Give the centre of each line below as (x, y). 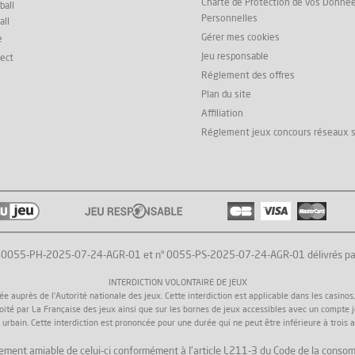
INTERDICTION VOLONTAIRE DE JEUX (177, 283)
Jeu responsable (235, 57)
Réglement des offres (248, 76)
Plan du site (226, 95)
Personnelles (229, 19)
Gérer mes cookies (240, 38)
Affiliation (222, 114)
